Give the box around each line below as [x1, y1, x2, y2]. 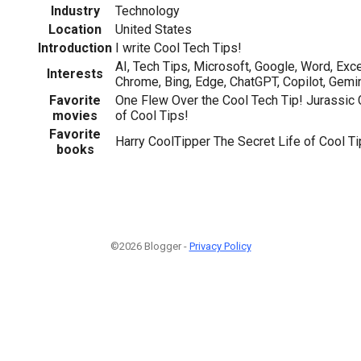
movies [52, 107, 98, 123]
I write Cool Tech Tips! [115, 39, 242, 56]
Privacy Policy [189, 239, 251, 252]
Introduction [38, 39, 112, 56]
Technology [115, 2, 180, 19]
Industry [50, 2, 100, 19]
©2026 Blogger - [110, 239, 189, 252]
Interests [47, 65, 103, 81]
